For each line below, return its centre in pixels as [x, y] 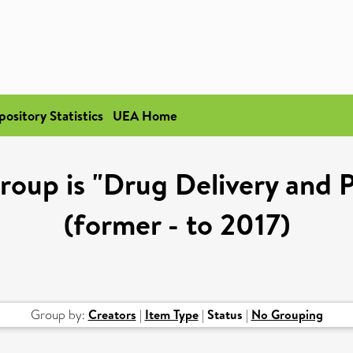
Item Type [171, 314]
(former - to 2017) [176, 224]
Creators [112, 314]
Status [225, 314]
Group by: [59, 315]
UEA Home [145, 115]
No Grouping [287, 314]
